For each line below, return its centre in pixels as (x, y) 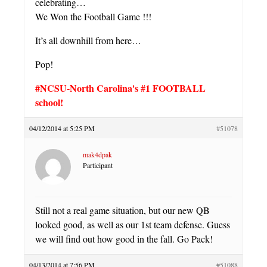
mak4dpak (97, 155)
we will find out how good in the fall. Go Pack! (124, 239)
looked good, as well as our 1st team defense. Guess (133, 225)
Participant (98, 165)
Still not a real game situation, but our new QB (122, 210)
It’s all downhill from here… (88, 41)
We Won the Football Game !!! (93, 17)
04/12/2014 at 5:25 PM (62, 128)
